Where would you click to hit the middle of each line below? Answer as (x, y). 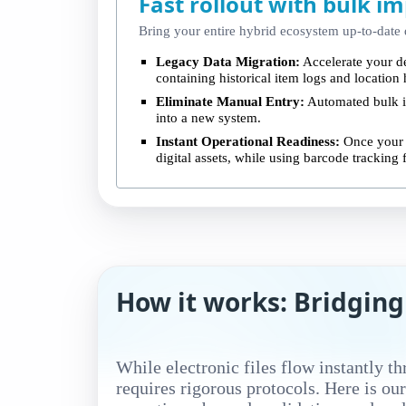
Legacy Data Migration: (228, 61)
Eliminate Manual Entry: (231, 101)
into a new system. (209, 117)
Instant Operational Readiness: (248, 140)
